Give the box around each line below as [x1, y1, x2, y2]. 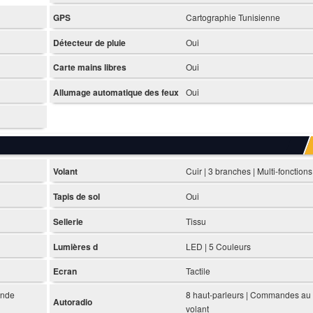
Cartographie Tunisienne [185, 10, 280, 23]
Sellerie [52, 214, 83, 228]
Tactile [185, 265, 210, 277]
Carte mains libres [52, 61, 126, 74]
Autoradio [52, 296, 92, 309]
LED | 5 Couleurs [185, 240, 251, 252]
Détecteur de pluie [52, 36, 126, 49]
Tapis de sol [52, 189, 100, 203]
